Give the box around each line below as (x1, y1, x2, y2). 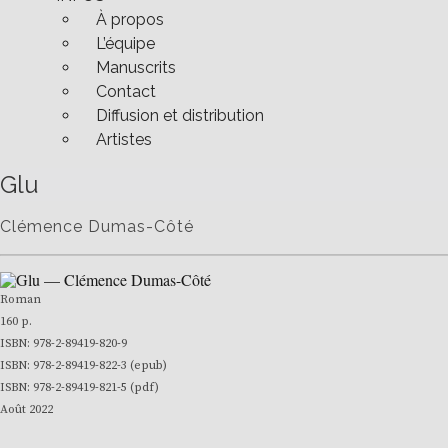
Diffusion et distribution (96, 106, 264, 125)
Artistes (96, 130, 152, 149)
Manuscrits (96, 58, 176, 77)
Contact (96, 82, 156, 101)
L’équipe (96, 34, 155, 53)
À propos (96, 10, 164, 29)
